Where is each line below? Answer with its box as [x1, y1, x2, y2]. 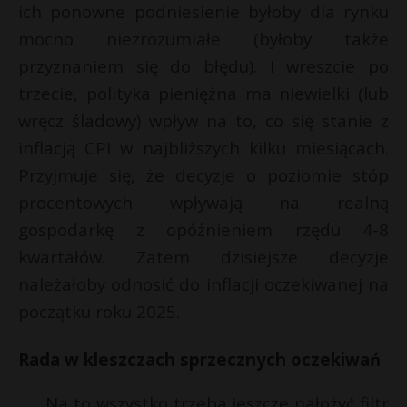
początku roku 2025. [18, 300, 180, 323]
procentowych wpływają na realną [18, 191, 389, 214]
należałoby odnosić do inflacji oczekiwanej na [18, 273, 389, 296]
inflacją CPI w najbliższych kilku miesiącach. [18, 136, 389, 160]
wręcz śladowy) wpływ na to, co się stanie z [18, 109, 389, 133]
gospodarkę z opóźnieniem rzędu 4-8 [18, 218, 389, 242]
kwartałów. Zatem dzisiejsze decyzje [18, 245, 389, 269]
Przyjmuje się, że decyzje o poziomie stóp [18, 164, 389, 187]
